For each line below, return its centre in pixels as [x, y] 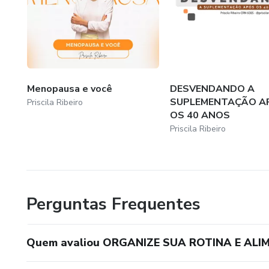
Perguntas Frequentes [113, 204]
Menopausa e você [70, 89]
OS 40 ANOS [200, 115]
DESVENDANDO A [212, 89]
